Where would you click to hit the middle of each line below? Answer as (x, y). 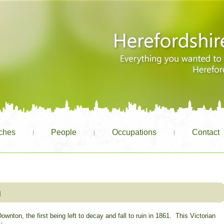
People (64, 132)
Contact (206, 132)
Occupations (134, 132)
